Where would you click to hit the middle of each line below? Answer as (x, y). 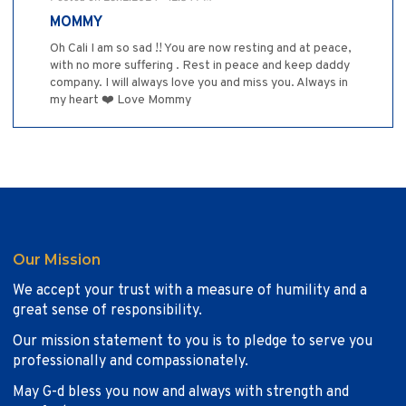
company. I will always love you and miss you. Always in (199, 83)
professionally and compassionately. (130, 362)
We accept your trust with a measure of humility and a (190, 291)
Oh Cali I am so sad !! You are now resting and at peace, (201, 49)
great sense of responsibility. (107, 311)
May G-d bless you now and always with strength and (181, 393)
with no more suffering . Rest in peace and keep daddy (200, 66)
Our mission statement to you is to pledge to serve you (193, 342)
